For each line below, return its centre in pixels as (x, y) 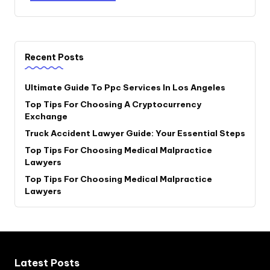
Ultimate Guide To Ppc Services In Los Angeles (125, 87)
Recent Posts (54, 58)
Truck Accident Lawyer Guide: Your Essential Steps (135, 133)
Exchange (46, 116)
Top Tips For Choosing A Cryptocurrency (113, 104)
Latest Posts (47, 262)
